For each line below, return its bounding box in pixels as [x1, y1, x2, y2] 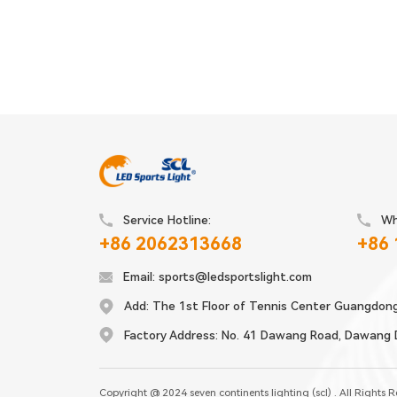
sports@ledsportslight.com [159, 270, 313, 284]
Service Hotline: [123, 213, 211, 227]
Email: [123, 270, 155, 284]
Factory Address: [124, 328, 218, 342]
